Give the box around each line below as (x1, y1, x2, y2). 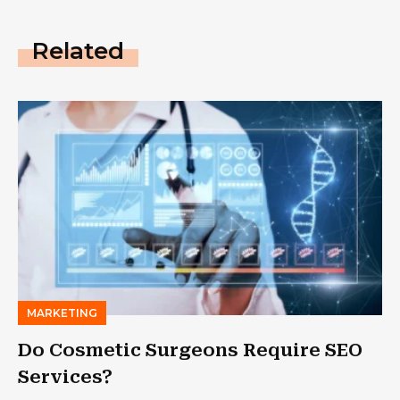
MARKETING (27, 305, 97, 320)
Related (32, 36, 124, 65)
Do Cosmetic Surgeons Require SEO (18, 338, 362, 361)
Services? (18, 365, 112, 387)
